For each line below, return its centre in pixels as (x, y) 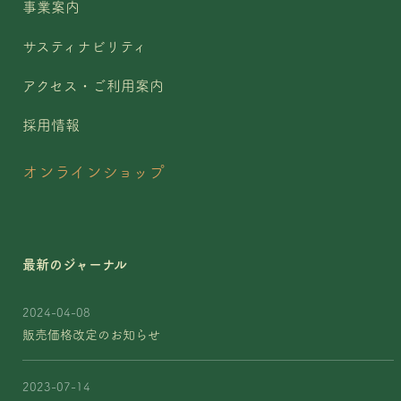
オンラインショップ (94, 172)
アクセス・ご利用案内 (94, 86)
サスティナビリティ (85, 47)
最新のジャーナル (75, 264)
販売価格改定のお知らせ (92, 335)
